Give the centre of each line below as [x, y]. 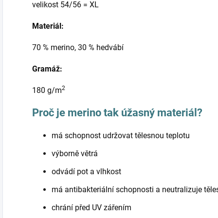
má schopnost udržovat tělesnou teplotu [121, 136]
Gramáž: [47, 69]
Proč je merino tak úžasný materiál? [117, 113]
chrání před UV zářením [91, 208]
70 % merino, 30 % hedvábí [78, 48]
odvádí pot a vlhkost [86, 172]
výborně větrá [75, 154]
